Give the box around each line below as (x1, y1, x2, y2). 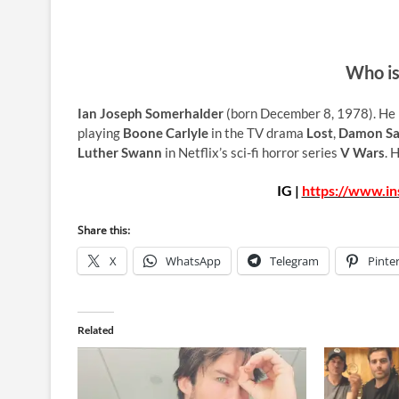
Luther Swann (77, 143, 162, 160)
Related (77, 322, 114, 337)
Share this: (77, 222, 130, 238)
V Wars (340, 143, 385, 160)
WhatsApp (166, 252, 221, 269)
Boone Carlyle (123, 124, 208, 141)
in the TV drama (208, 124, 306, 141)
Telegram (270, 252, 319, 269)
